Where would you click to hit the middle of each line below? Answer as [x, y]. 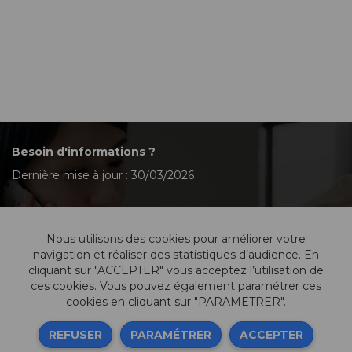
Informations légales [269, 321]
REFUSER [75, 335]
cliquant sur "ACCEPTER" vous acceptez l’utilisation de [176, 270]
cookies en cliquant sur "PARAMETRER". [176, 302]
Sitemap [236, 339]
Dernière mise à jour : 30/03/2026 [103, 175]
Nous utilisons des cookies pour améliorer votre [176, 239]
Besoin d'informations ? [84, 152]
